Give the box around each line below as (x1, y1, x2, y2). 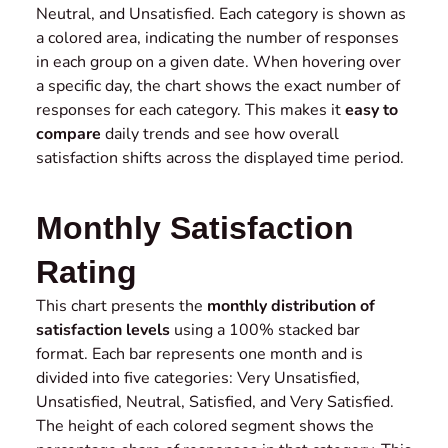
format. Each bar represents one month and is (36, 343, 363, 366)
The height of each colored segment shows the (36, 415, 374, 438)
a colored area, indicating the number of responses (36, 27, 399, 50)
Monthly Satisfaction (36, 210, 354, 247)
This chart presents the (36, 295, 207, 318)
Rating (36, 254, 137, 291)
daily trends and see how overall (101, 123, 339, 146)
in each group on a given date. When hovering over (36, 51, 401, 74)
